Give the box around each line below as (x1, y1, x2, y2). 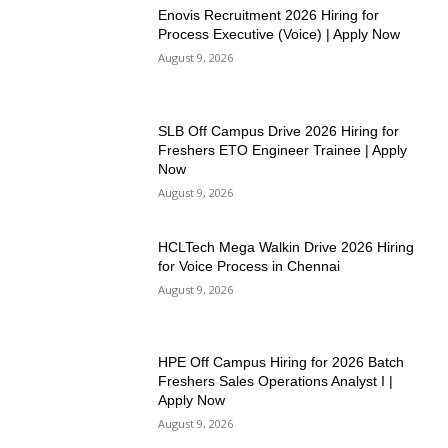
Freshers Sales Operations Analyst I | (158, 373, 394, 390)
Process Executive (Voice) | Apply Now (158, 26, 401, 43)
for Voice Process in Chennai (158, 257, 341, 274)
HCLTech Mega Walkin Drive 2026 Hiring (158, 238, 415, 255)
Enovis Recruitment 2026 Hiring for (158, 7, 380, 24)
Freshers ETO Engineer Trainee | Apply (158, 142, 408, 159)
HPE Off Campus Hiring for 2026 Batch (158, 354, 405, 371)
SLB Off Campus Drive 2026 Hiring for (158, 123, 400, 140)
